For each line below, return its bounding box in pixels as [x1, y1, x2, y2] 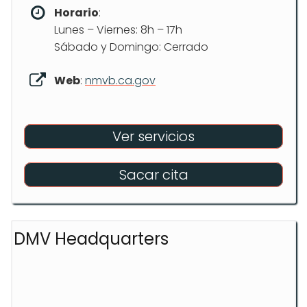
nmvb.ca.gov [85, 72, 156, 88]
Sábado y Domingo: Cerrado [54, 38, 208, 55]
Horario [54, 4, 99, 21]
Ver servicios [112, 126, 195, 146]
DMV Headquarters [14, 227, 169, 250]
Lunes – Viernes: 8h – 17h [54, 21, 182, 38]
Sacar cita [119, 164, 188, 184]
